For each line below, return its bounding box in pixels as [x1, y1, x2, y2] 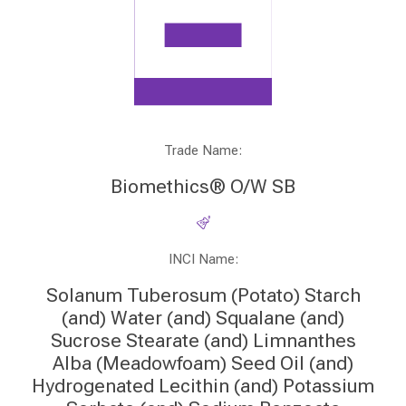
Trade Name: [164, 142, 242, 159]
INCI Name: [168, 251, 238, 267]
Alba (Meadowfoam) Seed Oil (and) [53, 353, 353, 374]
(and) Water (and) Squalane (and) [62, 307, 344, 329]
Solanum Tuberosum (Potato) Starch [45, 285, 361, 306]
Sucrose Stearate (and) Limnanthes [50, 330, 356, 352]
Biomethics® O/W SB [111, 176, 295, 198]
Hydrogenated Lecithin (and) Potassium [32, 375, 374, 397]
